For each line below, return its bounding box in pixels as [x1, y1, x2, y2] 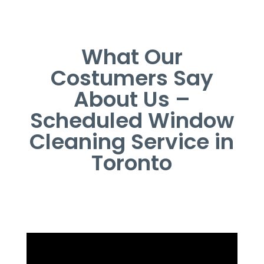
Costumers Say [50, 62, 213, 93]
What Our [81, 41, 183, 72]
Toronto [91, 147, 173, 178]
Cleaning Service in [29, 126, 235, 157]
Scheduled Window [29, 105, 234, 136]
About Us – [73, 84, 190, 114]
